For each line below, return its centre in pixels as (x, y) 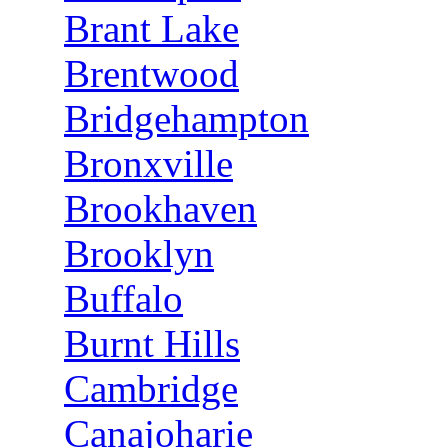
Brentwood (151, 73)
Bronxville (148, 163)
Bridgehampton (186, 118)
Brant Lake (151, 28)
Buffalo (123, 298)
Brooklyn (139, 253)
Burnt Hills (152, 343)
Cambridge (151, 388)
